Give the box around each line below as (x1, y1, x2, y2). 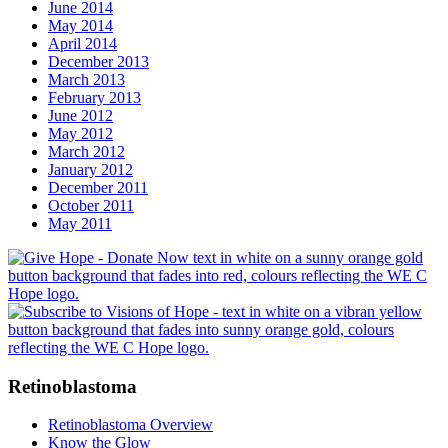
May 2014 (48, 17, 113, 34)
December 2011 (48, 179, 148, 196)
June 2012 (48, 107, 113, 124)
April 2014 (48, 35, 117, 52)
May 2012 (48, 125, 113, 142)
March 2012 (48, 143, 125, 160)
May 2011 (48, 215, 112, 232)
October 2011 (48, 197, 134, 214)
